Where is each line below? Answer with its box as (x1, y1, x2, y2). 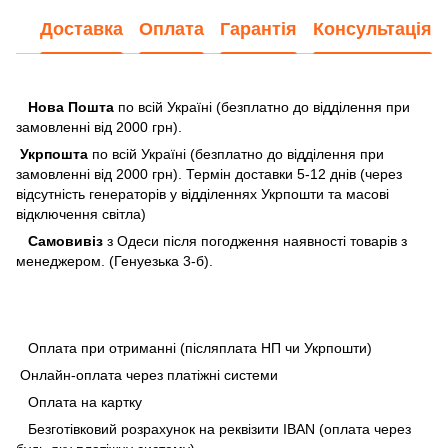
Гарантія (220, 19, 297, 40)
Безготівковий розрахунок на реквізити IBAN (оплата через (16, 420, 411, 437)
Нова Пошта (16, 98, 118, 115)
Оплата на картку (16, 393, 142, 410)
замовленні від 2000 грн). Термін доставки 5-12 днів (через (16, 165, 402, 182)
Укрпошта (16, 145, 92, 162)
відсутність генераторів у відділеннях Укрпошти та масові (16, 185, 389, 202)
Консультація (313, 19, 432, 40)
